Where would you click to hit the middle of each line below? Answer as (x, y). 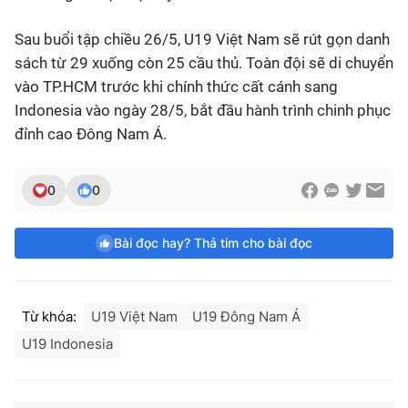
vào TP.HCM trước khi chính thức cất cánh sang (176, 86)
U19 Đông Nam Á (246, 316)
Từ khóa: (49, 316)
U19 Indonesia (67, 343)
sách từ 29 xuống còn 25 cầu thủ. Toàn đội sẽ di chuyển (204, 62)
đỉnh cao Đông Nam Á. (91, 133)
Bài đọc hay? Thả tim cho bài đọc (213, 242)
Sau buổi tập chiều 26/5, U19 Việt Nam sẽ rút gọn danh (202, 39)
